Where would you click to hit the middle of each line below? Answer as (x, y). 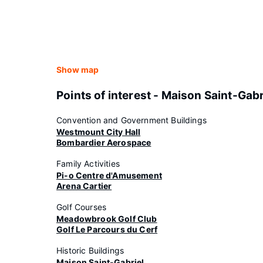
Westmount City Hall (99, 132)
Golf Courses (82, 207)
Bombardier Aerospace (104, 142)
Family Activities (88, 163)
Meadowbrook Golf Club (107, 219)
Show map (77, 70)
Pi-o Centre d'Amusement (109, 175)
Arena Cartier (84, 186)
